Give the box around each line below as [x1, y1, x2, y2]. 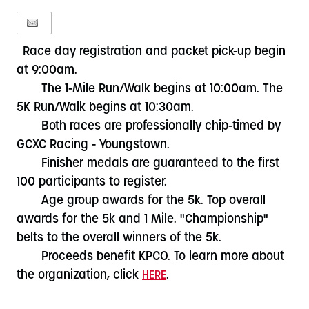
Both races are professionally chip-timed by [17, 120, 281, 133]
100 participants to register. [17, 176, 168, 189]
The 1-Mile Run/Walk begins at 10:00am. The [17, 83, 283, 96]
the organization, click [17, 269, 143, 282]
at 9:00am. [17, 64, 78, 77]
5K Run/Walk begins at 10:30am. [17, 101, 195, 114]
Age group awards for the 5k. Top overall [17, 195, 266, 208]
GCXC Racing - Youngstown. [17, 139, 170, 152]
